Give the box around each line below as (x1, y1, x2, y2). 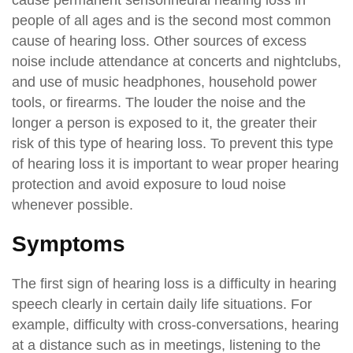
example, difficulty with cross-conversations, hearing (12, 316, 339, 333)
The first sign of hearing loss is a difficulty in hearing (12, 275, 336, 292)
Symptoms (12, 231, 125, 256)
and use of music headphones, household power (12, 73, 317, 90)
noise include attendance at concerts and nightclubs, (12, 53, 341, 69)
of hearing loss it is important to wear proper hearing (12, 155, 339, 172)
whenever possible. (12, 196, 133, 213)
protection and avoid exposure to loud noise (12, 176, 286, 192)
